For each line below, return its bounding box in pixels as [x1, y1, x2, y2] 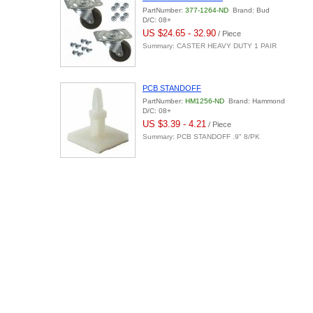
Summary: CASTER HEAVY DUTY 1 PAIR [143, 42, 277, 50]
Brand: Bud [228, 6, 270, 14]
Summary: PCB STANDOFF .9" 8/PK [143, 133, 260, 140]
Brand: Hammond [224, 97, 285, 105]
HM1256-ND [185, 97, 224, 105]
